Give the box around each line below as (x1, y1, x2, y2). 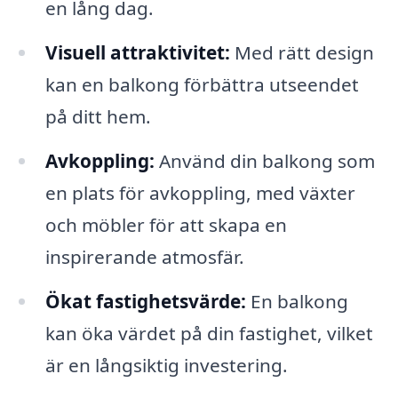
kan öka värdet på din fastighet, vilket (44, 320, 373, 346)
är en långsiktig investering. (44, 352, 288, 378)
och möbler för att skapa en (44, 211, 287, 237)
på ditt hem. (44, 103, 151, 129)
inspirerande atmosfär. (44, 243, 244, 269)
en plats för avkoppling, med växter (44, 179, 355, 205)
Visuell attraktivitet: (44, 39, 230, 65)
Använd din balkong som (154, 147, 375, 173)
